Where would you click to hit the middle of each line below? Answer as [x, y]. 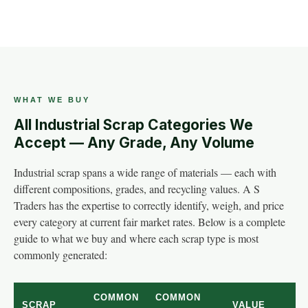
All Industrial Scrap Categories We [133, 125]
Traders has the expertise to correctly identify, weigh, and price [149, 205]
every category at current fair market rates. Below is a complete [150, 222]
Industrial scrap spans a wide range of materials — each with [145, 172]
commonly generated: [60, 255]
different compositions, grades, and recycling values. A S [137, 189]
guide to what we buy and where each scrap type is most [136, 238]
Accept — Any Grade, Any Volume [134, 143]
